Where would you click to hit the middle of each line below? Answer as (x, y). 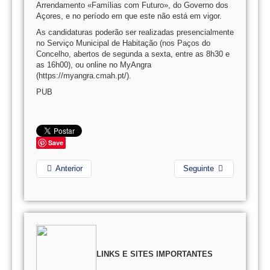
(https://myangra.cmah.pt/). (84, 76)
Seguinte (199, 168)
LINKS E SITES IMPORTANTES (155, 254)
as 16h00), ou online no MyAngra (94, 65)
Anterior (69, 168)
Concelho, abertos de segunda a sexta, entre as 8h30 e (133, 54)
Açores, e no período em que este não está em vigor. (129, 16)
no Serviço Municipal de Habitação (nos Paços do (123, 43)
